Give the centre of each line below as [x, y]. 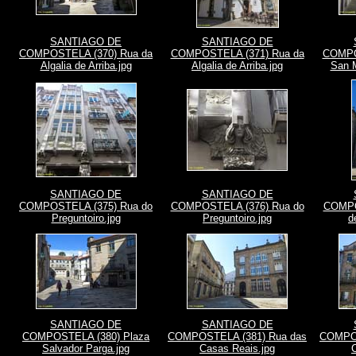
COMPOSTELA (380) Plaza [86, 337]
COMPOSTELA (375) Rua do [86, 206]
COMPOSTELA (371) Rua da [237, 54]
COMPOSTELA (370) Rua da [86, 54]
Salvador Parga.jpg [86, 348]
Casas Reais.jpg [237, 348]
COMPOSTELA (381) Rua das [237, 337]
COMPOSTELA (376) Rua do [237, 206]
